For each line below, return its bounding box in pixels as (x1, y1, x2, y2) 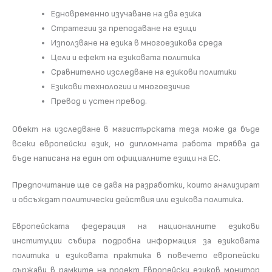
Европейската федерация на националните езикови (12, 220, 260, 231)
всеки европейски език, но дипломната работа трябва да (12, 138, 260, 149)
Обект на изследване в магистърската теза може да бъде (12, 123, 260, 134)
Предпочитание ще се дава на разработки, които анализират (12, 179, 260, 190)
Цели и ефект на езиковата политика (50, 52, 200, 63)
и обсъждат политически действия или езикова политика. (12, 194, 243, 205)
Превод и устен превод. (50, 95, 147, 106)
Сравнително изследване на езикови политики (50, 66, 237, 77)
